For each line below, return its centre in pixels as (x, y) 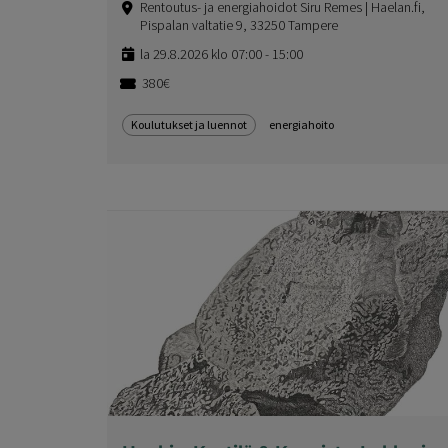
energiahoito (301, 125)
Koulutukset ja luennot (189, 125)
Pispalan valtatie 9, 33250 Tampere (239, 25)
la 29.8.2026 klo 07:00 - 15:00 (221, 54)
